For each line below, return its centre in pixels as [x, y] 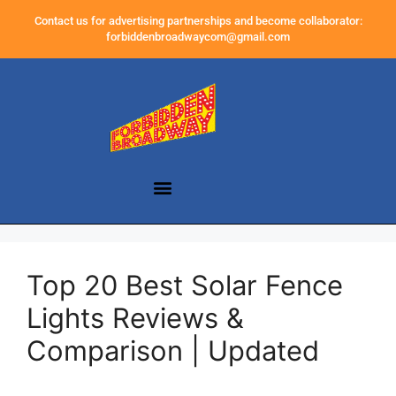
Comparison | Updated [173, 351]
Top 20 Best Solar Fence [185, 286]
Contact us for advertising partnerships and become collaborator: [198, 21]
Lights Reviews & [135, 318]
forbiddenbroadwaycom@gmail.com [198, 37]
